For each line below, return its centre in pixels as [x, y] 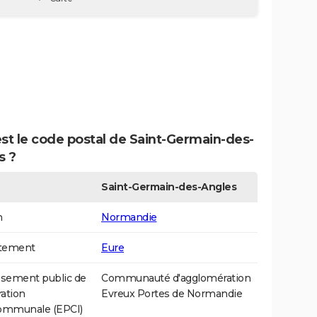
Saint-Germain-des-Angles [169, 187]
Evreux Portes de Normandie [172, 294]
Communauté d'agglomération [176, 278]
